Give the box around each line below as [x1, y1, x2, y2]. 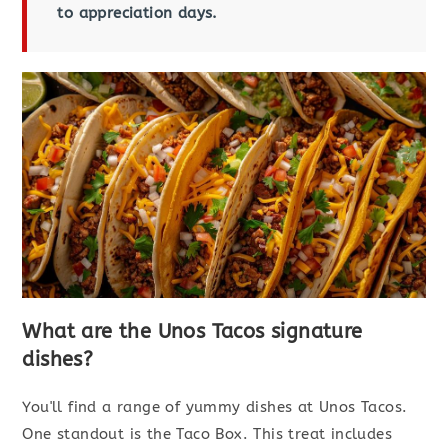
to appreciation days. [57, 4, 218, 23]
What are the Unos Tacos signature [22, 320, 363, 344]
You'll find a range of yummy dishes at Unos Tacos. [22, 398, 408, 417]
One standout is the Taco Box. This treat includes [22, 425, 393, 444]
